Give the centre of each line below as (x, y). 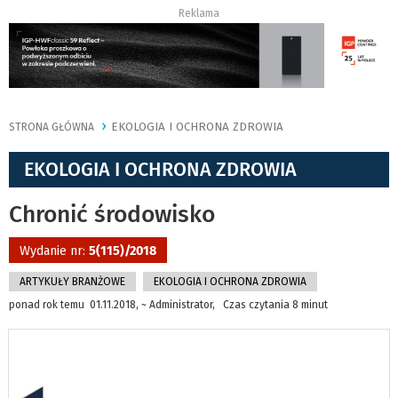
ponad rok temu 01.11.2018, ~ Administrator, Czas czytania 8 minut (168, 305)
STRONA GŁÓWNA (52, 127)
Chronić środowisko (112, 215)
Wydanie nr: (54, 251)
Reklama (199, 13)
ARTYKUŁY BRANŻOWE (72, 282)
